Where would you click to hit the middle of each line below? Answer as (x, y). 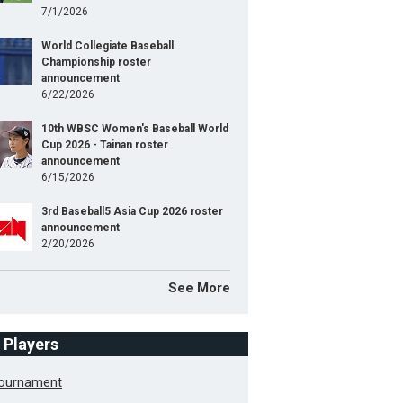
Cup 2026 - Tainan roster (105, 145)
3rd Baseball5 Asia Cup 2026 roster (132, 211)
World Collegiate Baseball (107, 46)
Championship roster (96, 62)
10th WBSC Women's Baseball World (135, 129)
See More (199, 288)
